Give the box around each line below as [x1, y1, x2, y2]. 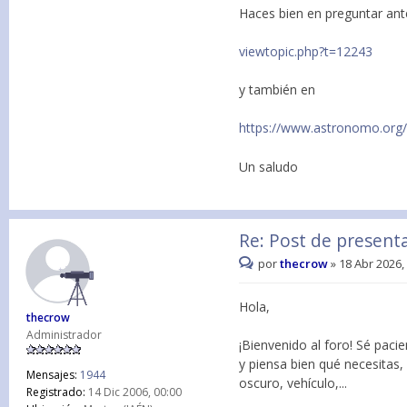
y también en [239, 80, 316, 98]
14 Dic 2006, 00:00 [85, 384, 182, 401]
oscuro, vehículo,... [239, 374, 348, 392]
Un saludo [239, 158, 299, 176]
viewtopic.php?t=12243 [239, 42, 373, 60]
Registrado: [26, 384, 85, 401]
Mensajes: [26, 367, 77, 383]
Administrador [26, 327, 102, 343]
